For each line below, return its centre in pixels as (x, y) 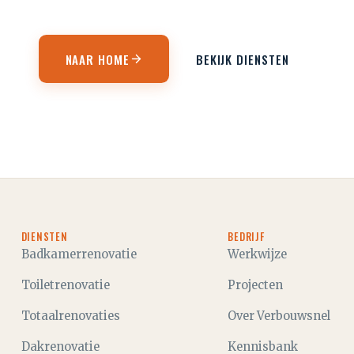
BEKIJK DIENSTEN (242, 59)
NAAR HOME (97, 59)
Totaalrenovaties (70, 316)
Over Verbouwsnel (279, 316)
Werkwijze (258, 254)
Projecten (256, 285)
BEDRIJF (246, 237)
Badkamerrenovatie (79, 254)
